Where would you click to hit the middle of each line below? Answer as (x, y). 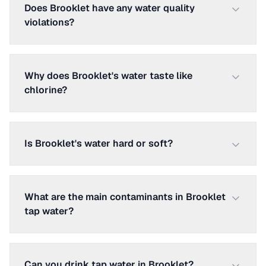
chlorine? (46, 90)
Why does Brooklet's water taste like (108, 76)
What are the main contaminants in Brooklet (125, 197)
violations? (49, 22)
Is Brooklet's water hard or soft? (99, 143)
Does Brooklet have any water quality (110, 8)
